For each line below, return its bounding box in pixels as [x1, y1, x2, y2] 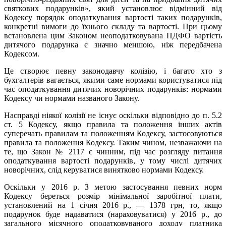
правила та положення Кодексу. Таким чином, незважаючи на [4, 138, 222, 147]
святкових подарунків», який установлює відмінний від [4, 4, 222, 13]
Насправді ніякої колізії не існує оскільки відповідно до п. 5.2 [4, 110, 222, 120]
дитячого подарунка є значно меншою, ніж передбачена [4, 40, 222, 49]
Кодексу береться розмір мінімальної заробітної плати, [4, 191, 222, 200]
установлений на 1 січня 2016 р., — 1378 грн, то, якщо [4, 200, 222, 209]
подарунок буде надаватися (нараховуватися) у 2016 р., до [4, 209, 222, 218]
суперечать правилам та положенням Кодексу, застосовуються [4, 129, 222, 138]
